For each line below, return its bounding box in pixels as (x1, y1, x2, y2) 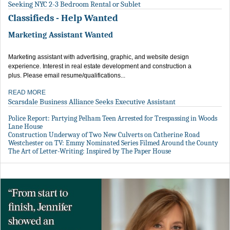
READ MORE (8, 89, 46, 97)
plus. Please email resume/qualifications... (8, 72, 125, 80)
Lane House (8, 122, 43, 131)
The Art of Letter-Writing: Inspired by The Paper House (8, 147, 171, 156)
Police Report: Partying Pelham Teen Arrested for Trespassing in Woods (8, 114, 217, 123)
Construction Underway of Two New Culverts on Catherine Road (8, 130, 200, 140)
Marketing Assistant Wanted (8, 30, 113, 40)
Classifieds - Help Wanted (8, 12, 118, 24)
